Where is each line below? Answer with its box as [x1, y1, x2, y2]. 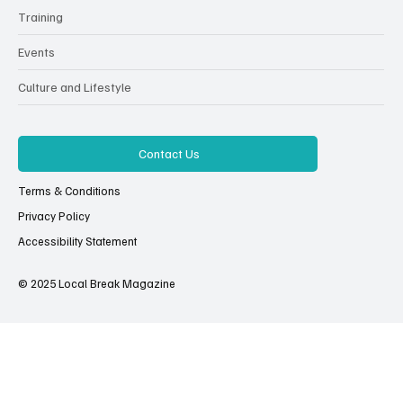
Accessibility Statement [18, 233, 137, 248]
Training [18, 9, 63, 24]
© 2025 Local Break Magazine [18, 276, 175, 291]
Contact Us [139, 146, 201, 162]
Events [18, 44, 55, 59]
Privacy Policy [18, 208, 90, 223]
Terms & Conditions [18, 183, 121, 198]
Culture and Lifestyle [18, 79, 131, 94]
